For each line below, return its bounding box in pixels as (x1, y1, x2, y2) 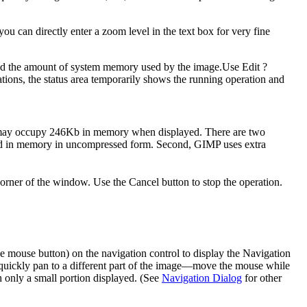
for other (242, 271, 282, 284)
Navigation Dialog (162, 271, 242, 284)
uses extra (221, 138, 266, 150)
